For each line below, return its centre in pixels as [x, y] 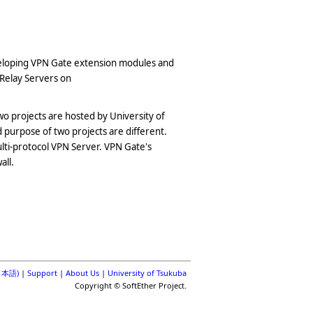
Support [42, 273]
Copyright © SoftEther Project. [131, 285]
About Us [82, 273]
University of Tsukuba [147, 273]
